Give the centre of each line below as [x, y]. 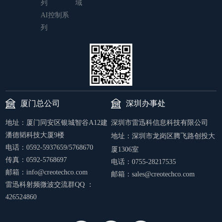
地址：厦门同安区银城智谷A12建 [57, 122]
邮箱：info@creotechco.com [47, 172]
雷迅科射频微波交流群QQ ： [50, 184]
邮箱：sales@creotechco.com [153, 174]
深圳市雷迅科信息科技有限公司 [160, 122]
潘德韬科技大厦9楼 [35, 135]
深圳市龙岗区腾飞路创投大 [173, 136]
